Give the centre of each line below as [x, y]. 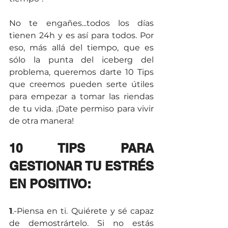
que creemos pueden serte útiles [81, 84]
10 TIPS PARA [81, 148]
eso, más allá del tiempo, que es [81, 48]
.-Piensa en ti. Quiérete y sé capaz [83, 211]
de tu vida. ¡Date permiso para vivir [81, 109]
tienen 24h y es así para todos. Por [81, 36]
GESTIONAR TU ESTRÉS [81, 166]
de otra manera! [41, 121]
